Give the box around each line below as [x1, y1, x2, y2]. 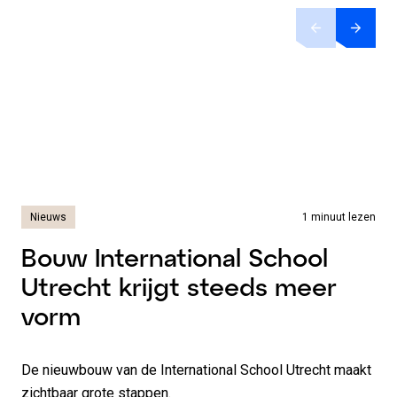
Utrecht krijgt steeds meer [21, 271, 337, 301]
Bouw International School [21, 242, 328, 272]
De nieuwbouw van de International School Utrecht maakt [21, 362, 371, 378]
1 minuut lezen [302, 211, 376, 223]
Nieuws [30, 211, 66, 223]
